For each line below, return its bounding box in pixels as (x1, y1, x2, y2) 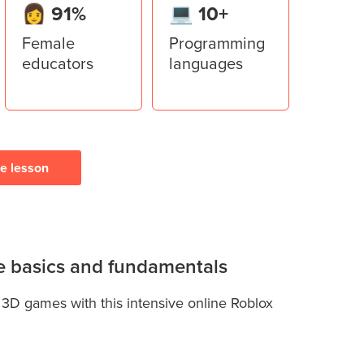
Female (22, 31, 75, 54)
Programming (169, 31, 265, 54)
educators (22, 51, 93, 75)
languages (169, 51, 243, 75)
